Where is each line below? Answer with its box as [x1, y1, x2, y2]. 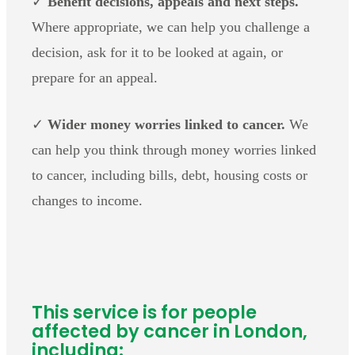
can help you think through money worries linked [32, 141, 316, 158]
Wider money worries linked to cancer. [48, 116, 285, 132]
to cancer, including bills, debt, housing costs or [32, 166, 307, 183]
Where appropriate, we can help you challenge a [32, 18, 310, 35]
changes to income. [32, 192, 143, 208]
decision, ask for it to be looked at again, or [32, 44, 283, 60]
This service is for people [32, 300, 257, 326]
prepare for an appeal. [32, 69, 158, 86]
